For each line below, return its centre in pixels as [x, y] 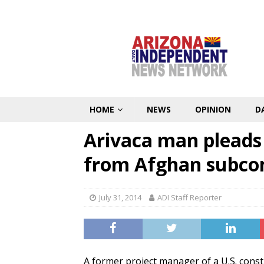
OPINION [213, 109]
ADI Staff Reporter [189, 197]
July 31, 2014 [120, 197]
